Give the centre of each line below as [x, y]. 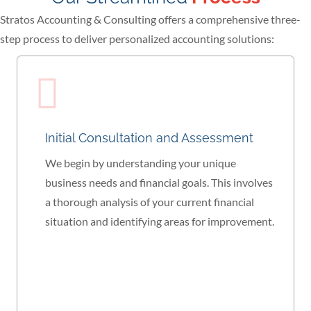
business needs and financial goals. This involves [159, 183]
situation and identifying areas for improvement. [160, 221]
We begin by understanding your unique [141, 163]
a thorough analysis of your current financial [150, 202]
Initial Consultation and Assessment [149, 138]
